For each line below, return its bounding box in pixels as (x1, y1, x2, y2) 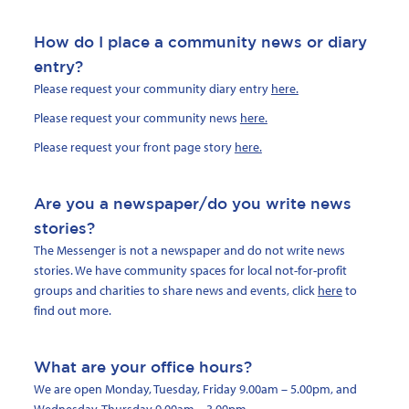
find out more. (33, 302, 111, 320)
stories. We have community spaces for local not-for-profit (33, 262, 347, 279)
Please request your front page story (33, 139, 235, 156)
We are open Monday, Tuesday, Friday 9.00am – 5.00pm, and (33, 381, 357, 398)
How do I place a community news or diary (33, 33, 367, 51)
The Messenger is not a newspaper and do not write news (33, 242, 345, 259)
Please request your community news (33, 110, 240, 127)
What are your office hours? (33, 358, 252, 376)
